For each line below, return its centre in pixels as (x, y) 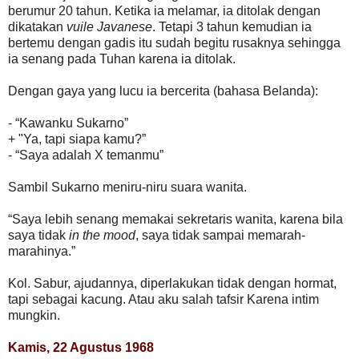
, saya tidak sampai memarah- (220, 235)
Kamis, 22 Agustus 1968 (81, 347)
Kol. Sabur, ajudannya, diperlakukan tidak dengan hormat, (172, 283)
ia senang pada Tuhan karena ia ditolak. (122, 58)
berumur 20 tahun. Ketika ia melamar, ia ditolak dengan (164, 10)
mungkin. (34, 315)
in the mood (102, 235)
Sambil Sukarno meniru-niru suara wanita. (127, 187)
